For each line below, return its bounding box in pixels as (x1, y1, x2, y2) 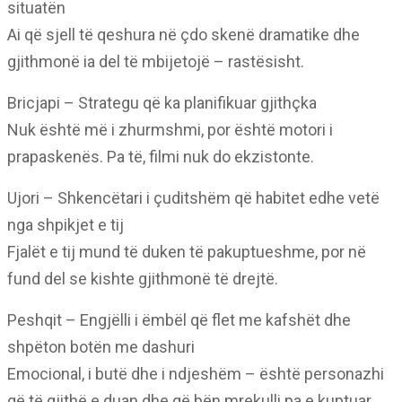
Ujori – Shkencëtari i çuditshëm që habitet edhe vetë (7, 188, 380, 207)
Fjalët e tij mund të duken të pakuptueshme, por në (7, 242, 366, 261)
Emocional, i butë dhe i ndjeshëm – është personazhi (7, 364, 384, 383)
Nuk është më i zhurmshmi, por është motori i (7, 120, 333, 139)
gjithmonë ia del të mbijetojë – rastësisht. (7, 52, 304, 71)
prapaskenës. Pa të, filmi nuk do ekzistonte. (7, 147, 314, 166)
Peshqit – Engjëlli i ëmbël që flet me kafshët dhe (7, 310, 351, 329)
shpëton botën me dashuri (7, 337, 195, 356)
